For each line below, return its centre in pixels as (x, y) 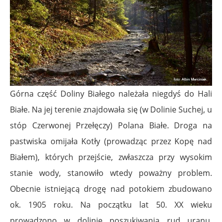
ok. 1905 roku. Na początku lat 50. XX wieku (111, 205)
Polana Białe (142, 126)
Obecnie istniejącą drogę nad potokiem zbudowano (111, 189)
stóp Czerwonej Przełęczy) (64, 126)
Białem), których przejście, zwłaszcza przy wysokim (111, 157)
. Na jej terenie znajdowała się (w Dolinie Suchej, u (120, 110)
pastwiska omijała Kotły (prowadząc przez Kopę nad (111, 141)
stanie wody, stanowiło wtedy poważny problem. (111, 173)
